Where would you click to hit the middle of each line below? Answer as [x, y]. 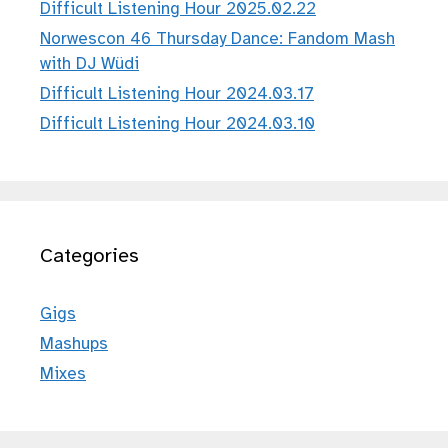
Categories [89, 255]
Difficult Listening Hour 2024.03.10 [177, 123]
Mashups [74, 343]
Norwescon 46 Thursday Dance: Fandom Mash [217, 38]
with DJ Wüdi [89, 63]
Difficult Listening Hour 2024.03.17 [177, 93]
